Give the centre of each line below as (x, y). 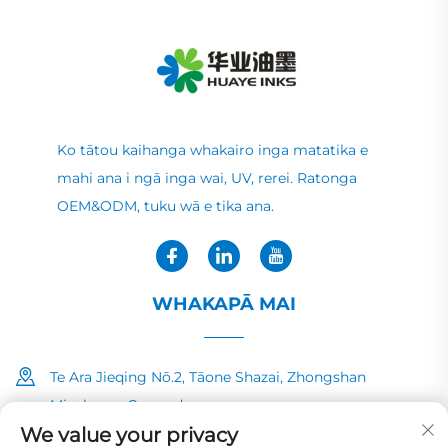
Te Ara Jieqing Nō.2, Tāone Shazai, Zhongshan (208, 377)
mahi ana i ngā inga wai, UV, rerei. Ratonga (206, 178)
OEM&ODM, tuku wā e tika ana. (165, 206)
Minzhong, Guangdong (130, 405)
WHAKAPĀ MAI (224, 304)
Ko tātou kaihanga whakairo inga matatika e (212, 150)
